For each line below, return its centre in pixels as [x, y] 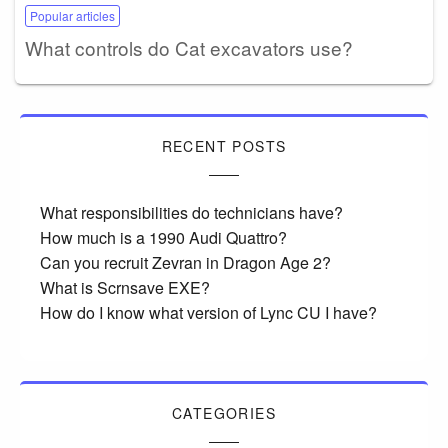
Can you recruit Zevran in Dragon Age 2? [185, 263]
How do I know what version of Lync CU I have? [208, 313]
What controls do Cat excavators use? [189, 48]
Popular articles [72, 16]
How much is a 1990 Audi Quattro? [163, 238]
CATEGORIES [224, 413]
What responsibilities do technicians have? [191, 213]
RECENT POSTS [224, 146]
